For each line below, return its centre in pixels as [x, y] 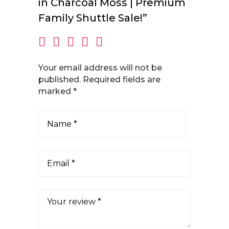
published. [59, 79]
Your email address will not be [100, 68]
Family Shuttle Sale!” [93, 18]
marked [55, 91]
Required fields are [121, 79]
